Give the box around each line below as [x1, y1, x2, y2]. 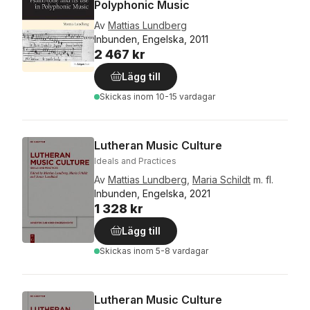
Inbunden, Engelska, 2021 [94, 188, 210, 199]
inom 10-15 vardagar [134, 91, 215, 102]
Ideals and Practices [94, 156, 176, 166]
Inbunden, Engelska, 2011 [94, 33, 208, 45]
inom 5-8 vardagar [134, 246, 208, 256]
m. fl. [253, 174, 273, 185]
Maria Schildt [192, 174, 250, 185]
